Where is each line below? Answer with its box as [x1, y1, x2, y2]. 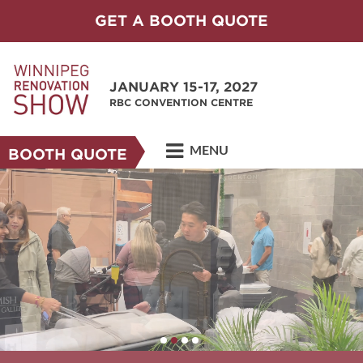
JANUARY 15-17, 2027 [109, 79, 258, 95]
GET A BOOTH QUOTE [95, 12, 268, 29]
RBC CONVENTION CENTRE [109, 96, 253, 109]
